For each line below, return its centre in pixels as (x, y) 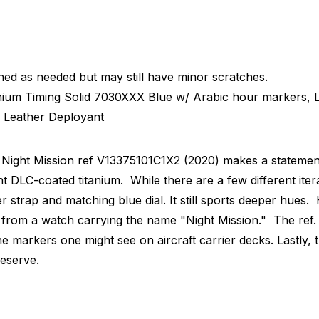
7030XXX (119, 97)
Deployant (76, 117)
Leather (24, 117)
